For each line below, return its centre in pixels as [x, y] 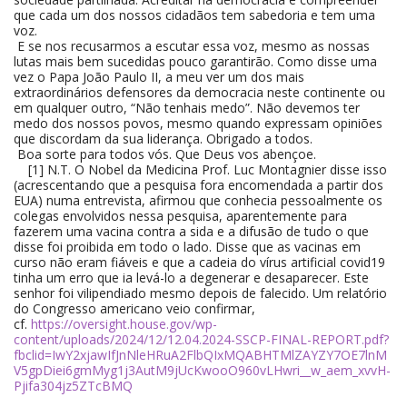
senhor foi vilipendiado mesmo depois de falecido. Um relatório [200, 293]
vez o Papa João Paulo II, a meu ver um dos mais [159, 77]
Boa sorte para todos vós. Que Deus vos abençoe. [165, 154]
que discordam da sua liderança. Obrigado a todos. [163, 139]
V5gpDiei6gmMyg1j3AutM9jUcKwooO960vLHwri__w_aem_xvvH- [202, 370]
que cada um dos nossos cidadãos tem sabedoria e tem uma [194, 15]
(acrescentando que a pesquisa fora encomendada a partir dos [199, 185]
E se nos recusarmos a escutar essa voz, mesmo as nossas [192, 46]
